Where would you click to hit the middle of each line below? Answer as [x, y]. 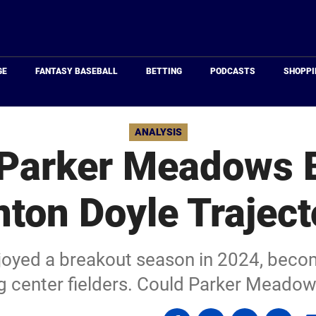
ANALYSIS [158, 132]
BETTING [164, 71]
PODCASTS [233, 71]
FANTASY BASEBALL [77, 71]
